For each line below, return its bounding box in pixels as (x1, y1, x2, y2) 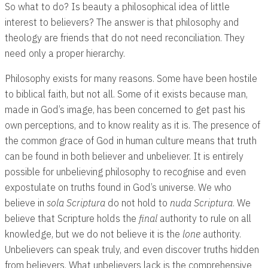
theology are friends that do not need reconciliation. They (5, 31, 245, 44)
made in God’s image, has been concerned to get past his (5, 103, 245, 116)
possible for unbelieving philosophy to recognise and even (5, 165, 246, 178)
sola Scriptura (47, 196, 105, 209)
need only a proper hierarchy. (5, 46, 125, 59)
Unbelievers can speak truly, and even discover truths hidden (5, 243, 259, 256)
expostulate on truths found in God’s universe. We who (5, 181, 232, 194)
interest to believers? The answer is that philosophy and (5, 15, 239, 28)
